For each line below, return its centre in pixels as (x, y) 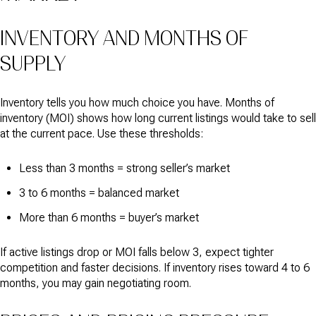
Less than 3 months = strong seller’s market (124, 168)
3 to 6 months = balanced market (99, 193)
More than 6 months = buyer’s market (109, 218)
